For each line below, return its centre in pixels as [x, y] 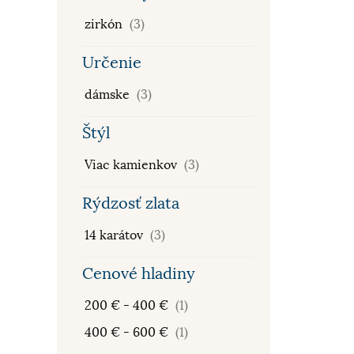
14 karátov [115, 235]
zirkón [105, 24]
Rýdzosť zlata [131, 203]
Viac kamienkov [132, 165]
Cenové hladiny [139, 274]
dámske [109, 95]
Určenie [112, 63]
